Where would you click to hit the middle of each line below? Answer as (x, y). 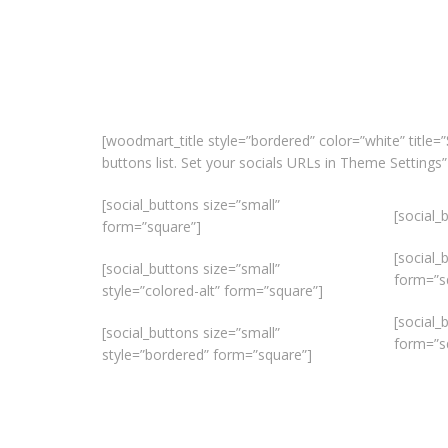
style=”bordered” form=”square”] (207, 355)
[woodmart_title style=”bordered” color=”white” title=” (274, 141)
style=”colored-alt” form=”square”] (212, 291)
